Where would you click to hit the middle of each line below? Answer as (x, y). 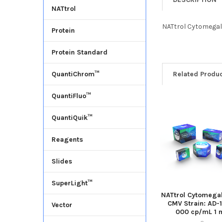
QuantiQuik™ (72, 118)
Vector (62, 205)
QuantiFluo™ (71, 96)
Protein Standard (79, 53)
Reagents (67, 140)
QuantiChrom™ (75, 74)
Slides (62, 162)
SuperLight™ (72, 183)
